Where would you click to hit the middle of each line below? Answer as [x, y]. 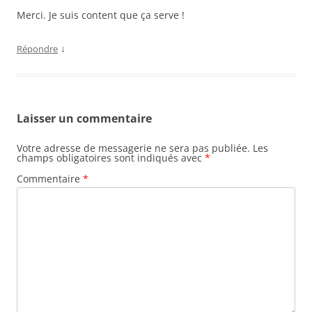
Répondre [37, 49]
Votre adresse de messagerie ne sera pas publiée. [133, 148]
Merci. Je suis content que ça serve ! [101, 15]
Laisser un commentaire [84, 119]
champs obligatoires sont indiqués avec [111, 158]
